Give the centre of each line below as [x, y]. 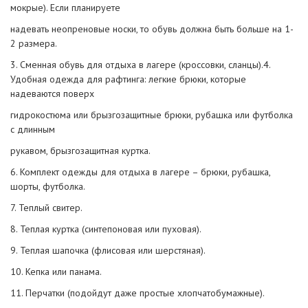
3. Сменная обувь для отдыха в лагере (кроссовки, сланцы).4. [140, 64]
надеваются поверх [52, 93]
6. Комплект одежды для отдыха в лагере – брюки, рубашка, [140, 172]
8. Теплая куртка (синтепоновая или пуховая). [106, 229]
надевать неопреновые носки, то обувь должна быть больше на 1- [152, 29]
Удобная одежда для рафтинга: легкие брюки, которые [128, 79]
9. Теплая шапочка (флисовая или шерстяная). [108, 250]
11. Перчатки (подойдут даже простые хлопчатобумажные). [137, 293]
